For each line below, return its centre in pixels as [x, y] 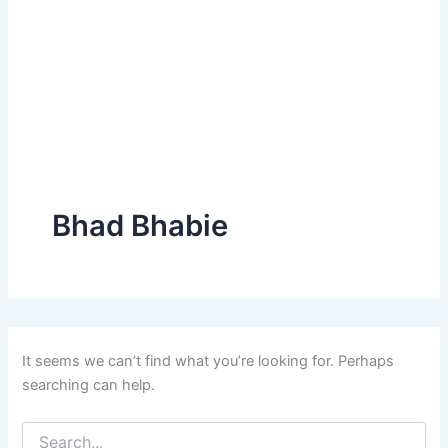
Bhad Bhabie [139, 226]
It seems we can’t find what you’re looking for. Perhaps [208, 360]
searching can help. [89, 384]
